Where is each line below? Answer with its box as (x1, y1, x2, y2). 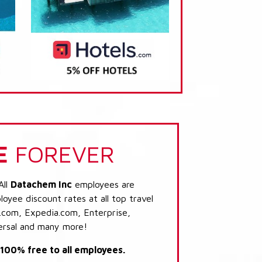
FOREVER (8, 139, 115, 167)
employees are (72, 178, 135, 189)
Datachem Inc (11, 178, 72, 189)
